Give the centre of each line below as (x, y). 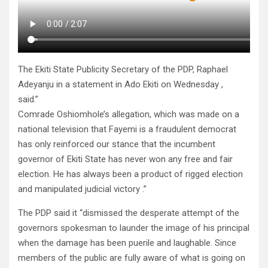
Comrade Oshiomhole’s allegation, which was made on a (129, 115)
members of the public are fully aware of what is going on (132, 258)
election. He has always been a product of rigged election (130, 174)
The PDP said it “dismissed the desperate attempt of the (129, 213)
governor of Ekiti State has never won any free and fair (125, 159)
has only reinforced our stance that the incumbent (117, 144)
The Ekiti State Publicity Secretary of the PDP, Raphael (123, 70)
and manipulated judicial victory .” (82, 189)
